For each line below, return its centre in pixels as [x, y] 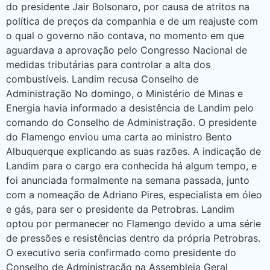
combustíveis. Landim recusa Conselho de [102, 79]
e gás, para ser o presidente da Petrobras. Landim [120, 209]
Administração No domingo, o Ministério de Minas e [124, 93]
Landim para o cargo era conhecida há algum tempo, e [131, 165]
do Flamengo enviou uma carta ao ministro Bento [119, 137]
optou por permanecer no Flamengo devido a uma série [133, 223]
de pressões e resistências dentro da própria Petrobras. [133, 238]
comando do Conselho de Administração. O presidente [131, 122]
